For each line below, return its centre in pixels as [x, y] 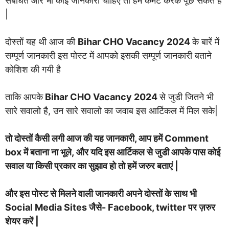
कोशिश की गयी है [33, 69]
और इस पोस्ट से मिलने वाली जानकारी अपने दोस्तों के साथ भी [101, 193]
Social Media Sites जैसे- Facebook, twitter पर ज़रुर [110, 207]
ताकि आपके [24, 97]
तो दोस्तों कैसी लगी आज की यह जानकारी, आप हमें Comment [107, 138]
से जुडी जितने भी [187, 97]
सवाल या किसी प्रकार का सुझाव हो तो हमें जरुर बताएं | [92, 166]
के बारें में [206, 41]
